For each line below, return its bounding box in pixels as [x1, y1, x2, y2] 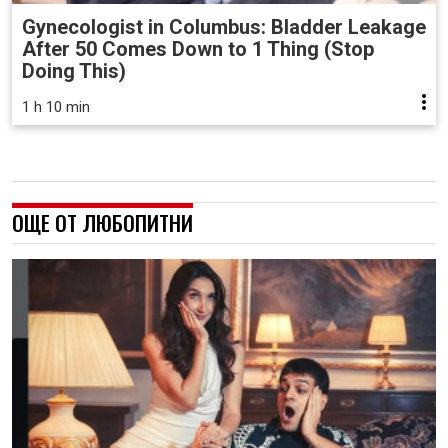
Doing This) [22, 58, 126, 83]
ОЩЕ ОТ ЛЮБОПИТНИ [12, 206, 193, 238]
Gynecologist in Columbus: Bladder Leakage [22, 14, 426, 39]
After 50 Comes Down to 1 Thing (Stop [22, 36, 374, 61]
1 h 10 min [22, 97, 90, 116]
